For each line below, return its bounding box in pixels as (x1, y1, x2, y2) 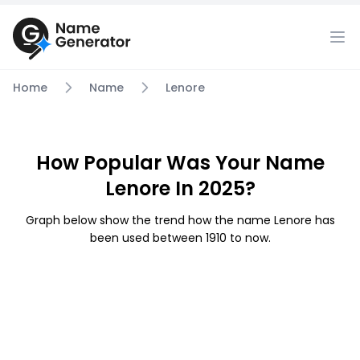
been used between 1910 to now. (89, 230, 271, 246)
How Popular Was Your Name (35, 149, 325, 176)
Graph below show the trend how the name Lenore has (25, 212, 335, 228)
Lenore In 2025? (104, 175, 256, 202)
